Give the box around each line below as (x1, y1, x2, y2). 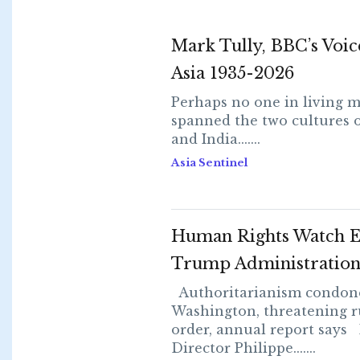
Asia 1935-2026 (170, 63, 294, 83)
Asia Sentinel (170, 156, 247, 170)
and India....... (170, 131, 260, 147)
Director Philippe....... (170, 340, 316, 356)
